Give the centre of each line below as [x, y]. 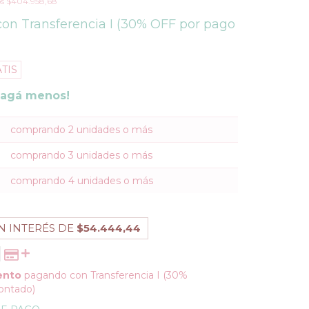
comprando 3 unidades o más [82, 155]
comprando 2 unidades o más [82, 130]
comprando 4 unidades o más [82, 181]
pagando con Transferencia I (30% [105, 275]
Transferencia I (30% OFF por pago [129, 24]
